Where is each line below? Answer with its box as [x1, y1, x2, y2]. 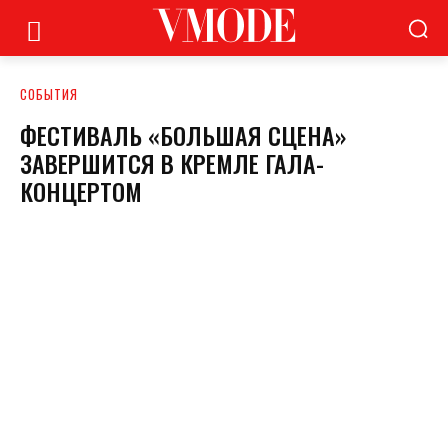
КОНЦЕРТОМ [20, 173, 142, 209]
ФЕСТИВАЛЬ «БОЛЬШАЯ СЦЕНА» [20, 117, 347, 153]
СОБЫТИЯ [20, 84, 78, 104]
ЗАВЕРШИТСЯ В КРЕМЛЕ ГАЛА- [20, 145, 324, 181]
